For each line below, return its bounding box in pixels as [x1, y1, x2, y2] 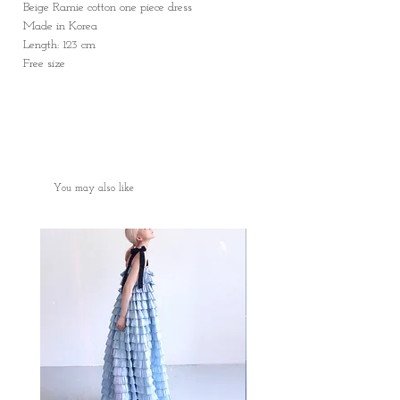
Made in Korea [23, 20, 97, 33]
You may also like [54, 183, 134, 194]
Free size [23, 57, 69, 71]
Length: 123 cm [23, 38, 96, 52]
